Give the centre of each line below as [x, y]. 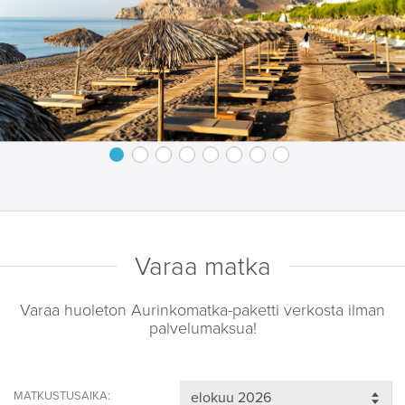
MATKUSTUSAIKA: [62, 396]
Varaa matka [202, 266]
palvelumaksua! [202, 328]
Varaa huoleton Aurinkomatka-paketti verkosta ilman [202, 310]
